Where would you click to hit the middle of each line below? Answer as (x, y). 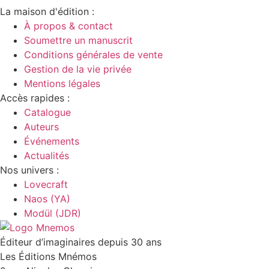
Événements (52, 141)
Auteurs (41, 126)
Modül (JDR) (53, 213)
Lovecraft (46, 184)
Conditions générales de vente (93, 54)
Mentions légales (62, 83)
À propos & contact (68, 26)
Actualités (47, 155)
